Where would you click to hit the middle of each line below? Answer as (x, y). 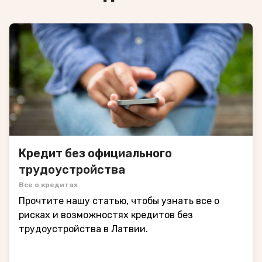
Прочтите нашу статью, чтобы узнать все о (119, 201)
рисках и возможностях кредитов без (106, 215)
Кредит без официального (95, 153)
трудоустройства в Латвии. (83, 229)
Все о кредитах (48, 185)
